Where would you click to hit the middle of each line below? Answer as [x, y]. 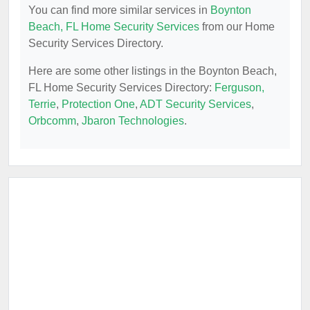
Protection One [98, 104]
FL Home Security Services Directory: [121, 88]
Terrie [42, 104]
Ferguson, [239, 88]
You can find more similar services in [119, 10]
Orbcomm [52, 121]
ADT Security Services [195, 104]
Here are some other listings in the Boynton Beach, [153, 71]
